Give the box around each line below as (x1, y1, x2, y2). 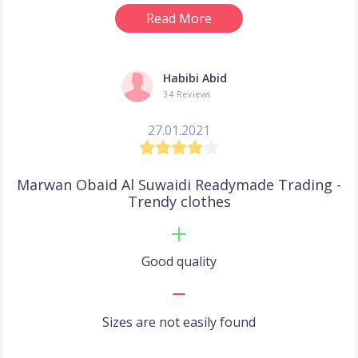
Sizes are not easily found (102, 313, 256, 332)
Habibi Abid (163, 70, 227, 86)
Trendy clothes (127, 192, 231, 212)
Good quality (141, 253, 217, 271)
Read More (146, 10, 212, 28)
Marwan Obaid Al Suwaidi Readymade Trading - (17, 175, 341, 195)
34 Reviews (163, 89, 212, 101)
